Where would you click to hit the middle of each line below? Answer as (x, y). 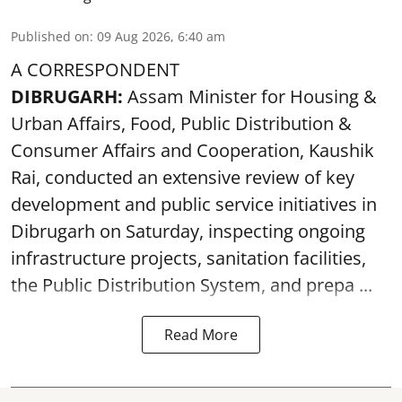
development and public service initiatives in (194, 204)
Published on (50, 36)
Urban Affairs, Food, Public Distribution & (181, 123)
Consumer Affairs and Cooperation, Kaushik (192, 150)
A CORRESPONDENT (95, 70)
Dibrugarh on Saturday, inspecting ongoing (188, 231)
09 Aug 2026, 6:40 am (161, 36)
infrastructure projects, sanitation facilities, (188, 258)
